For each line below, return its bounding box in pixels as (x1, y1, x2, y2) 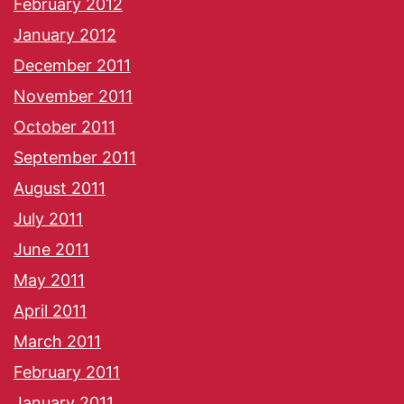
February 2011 (14, 363, 120, 382)
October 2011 (14, 117, 115, 137)
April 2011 (14, 301, 87, 321)
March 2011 (14, 332, 101, 352)
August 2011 (14, 179, 106, 198)
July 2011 (14, 209, 83, 229)
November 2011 (14, 87, 133, 106)
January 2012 (14, 25, 116, 45)
